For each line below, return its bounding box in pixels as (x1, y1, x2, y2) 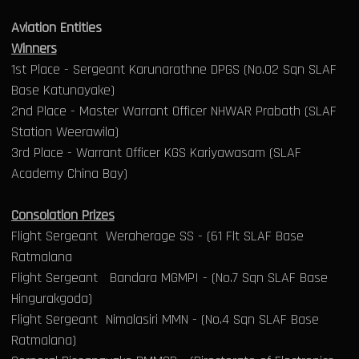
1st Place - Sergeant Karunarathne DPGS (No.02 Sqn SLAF (10, 60, 337, 79)
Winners (10, 39, 57, 58)
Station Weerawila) (10, 123, 119, 142)
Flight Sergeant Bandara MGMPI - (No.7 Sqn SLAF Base (10, 268, 328, 288)
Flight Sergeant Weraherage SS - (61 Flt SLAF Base (10, 227, 304, 246)
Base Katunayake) (10, 81, 115, 100)
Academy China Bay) (10, 164, 127, 184)
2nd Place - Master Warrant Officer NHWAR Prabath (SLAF (10, 102, 337, 121)
